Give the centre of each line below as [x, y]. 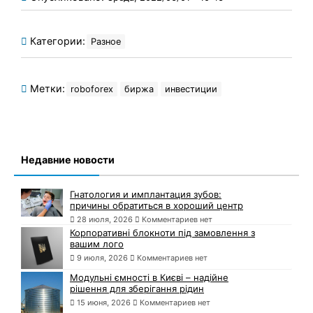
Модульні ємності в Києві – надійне [149, 278]
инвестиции [191, 89]
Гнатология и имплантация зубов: [146, 195]
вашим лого [97, 244]
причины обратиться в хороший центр [156, 206]
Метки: [46, 89]
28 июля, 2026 [105, 220]
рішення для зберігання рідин [137, 289]
